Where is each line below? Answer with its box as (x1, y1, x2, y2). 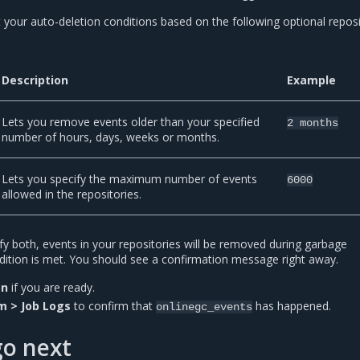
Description (2, 72, 69, 88)
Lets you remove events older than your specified (2, 114, 260, 130)
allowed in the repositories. (2, 186, 142, 202)
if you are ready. (8, 280, 96, 296)
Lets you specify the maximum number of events (2, 171, 258, 187)
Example (287, 72, 337, 88)
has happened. (252, 298, 332, 314)
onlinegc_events (156, 301, 253, 314)
